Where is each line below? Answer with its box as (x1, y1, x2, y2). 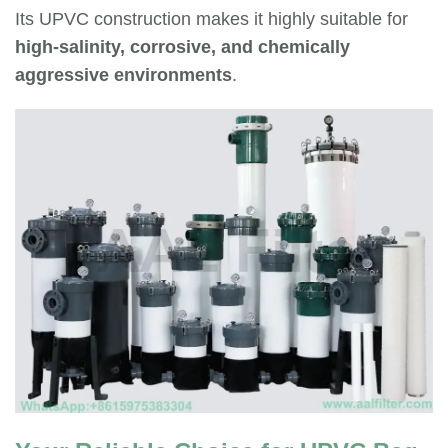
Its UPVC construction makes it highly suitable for (15, 9, 408, 30)
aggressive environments (15, 65, 232, 86)
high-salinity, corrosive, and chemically (15, 37, 350, 58)
